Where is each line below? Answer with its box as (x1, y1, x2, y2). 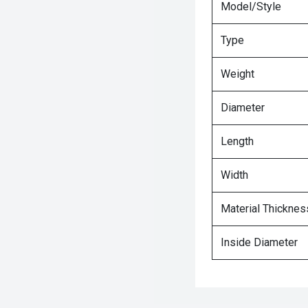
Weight (221, 67, 254, 80)
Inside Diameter (221, 236, 298, 249)
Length (221, 135, 254, 148)
